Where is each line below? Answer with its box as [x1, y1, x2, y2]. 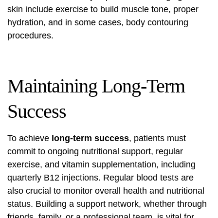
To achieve [7, 133, 52, 144]
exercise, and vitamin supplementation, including [7, 160, 196, 170]
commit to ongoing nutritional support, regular [7, 146, 183, 157]
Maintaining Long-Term [7, 75, 185, 97]
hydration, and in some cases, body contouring [7, 18, 188, 28]
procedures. [7, 31, 54, 41]
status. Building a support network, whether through [7, 199, 207, 209]
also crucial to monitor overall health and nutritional [7, 186, 204, 196]
